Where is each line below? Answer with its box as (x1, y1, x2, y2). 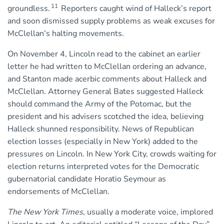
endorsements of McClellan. (7, 186, 109, 197)
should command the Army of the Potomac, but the (7, 98, 191, 110)
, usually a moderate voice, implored (83, 206, 213, 218)
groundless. (7, 3, 50, 14)
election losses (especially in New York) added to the (7, 136, 198, 147)
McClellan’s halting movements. (7, 28, 124, 39)
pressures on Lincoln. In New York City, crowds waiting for (7, 148, 216, 160)
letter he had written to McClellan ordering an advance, (7, 61, 206, 72)
